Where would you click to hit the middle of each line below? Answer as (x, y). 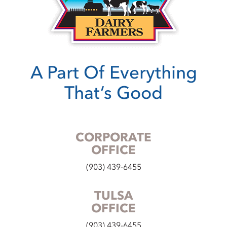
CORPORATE (113, 137)
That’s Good (113, 93)
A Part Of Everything (113, 73)
